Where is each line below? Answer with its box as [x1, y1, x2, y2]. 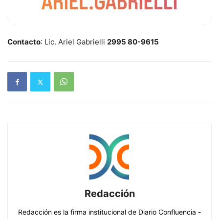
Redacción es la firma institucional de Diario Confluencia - [18, 208, 201, 217]
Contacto [7, 37, 41, 47]
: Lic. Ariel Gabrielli [41, 37, 107, 47]
